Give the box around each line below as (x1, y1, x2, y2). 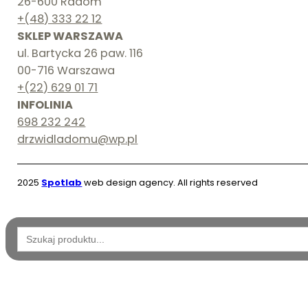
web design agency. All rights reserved (82, 176, 258, 190)
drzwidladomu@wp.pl (17, 131, 138, 148)
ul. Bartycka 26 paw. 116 (17, 45, 144, 62)
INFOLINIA (17, 97, 74, 113)
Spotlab (41, 176, 82, 190)
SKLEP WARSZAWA (17, 28, 124, 45)
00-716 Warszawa (17, 63, 115, 79)
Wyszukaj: (16, 223, 69, 239)
